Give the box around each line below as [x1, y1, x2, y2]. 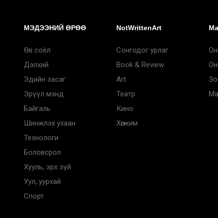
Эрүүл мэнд [24, 90, 64, 98]
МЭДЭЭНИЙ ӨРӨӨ [24, 24, 86, 32]
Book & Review [116, 60, 164, 69]
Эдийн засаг [24, 75, 66, 84]
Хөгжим [116, 119, 138, 127]
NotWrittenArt [116, 24, 162, 32]
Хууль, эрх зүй [24, 163, 71, 171]
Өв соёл [24, 46, 51, 54]
